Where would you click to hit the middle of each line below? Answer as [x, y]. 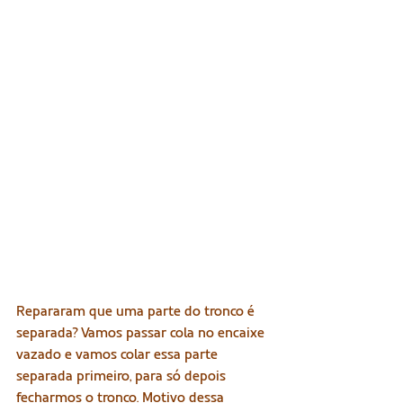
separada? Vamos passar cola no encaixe [142, 333]
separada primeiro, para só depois [123, 376]
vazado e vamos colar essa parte [119, 354]
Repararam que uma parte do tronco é [137, 311]
